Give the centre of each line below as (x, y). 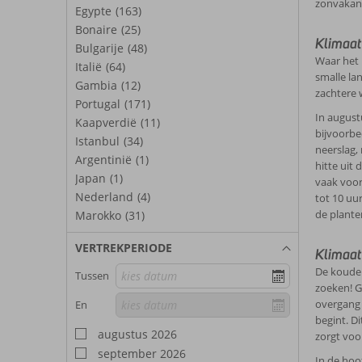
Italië (88, 67)
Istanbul (97, 141)
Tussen (92, 276)
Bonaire (96, 29)
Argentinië (103, 160)
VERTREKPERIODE (124, 248)
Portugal (98, 104)
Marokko (98, 215)
